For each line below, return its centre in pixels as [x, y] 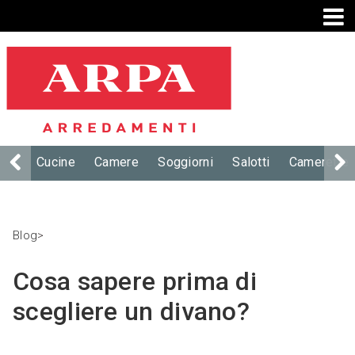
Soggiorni [185, 162]
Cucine [56, 162]
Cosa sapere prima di [135, 281]
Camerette [319, 162]
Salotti [251, 162]
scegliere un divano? [131, 311]
